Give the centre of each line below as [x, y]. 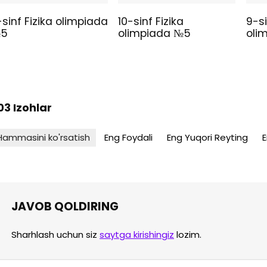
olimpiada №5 [155, 34]
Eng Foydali [128, 138]
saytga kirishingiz [137, 235]
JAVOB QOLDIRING [65, 207]
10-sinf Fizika [151, 22]
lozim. [188, 235]
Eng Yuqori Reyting [207, 138]
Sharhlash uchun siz [55, 235]
